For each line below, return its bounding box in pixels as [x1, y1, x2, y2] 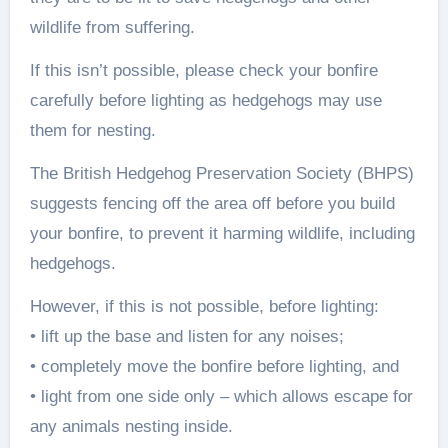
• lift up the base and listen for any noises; [29, 326, 344, 346]
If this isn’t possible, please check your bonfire [29, 60, 378, 80]
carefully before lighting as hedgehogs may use [29, 90, 382, 110]
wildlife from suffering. [29, 17, 195, 37]
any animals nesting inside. [29, 416, 233, 436]
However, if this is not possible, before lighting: [29, 296, 379, 316]
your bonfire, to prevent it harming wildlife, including [29, 223, 415, 243]
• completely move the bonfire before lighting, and [29, 356, 399, 376]
